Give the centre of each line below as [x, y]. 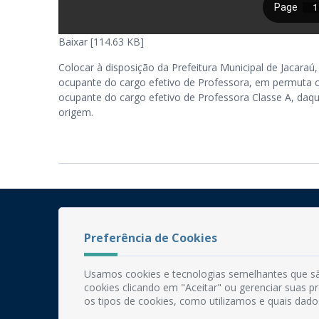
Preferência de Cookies [151, 237]
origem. [76, 112]
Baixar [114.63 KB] [101, 41]
